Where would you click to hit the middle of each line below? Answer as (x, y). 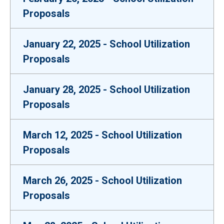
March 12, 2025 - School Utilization (102, 135)
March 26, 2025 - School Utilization (102, 180)
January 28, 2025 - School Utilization (106, 89)
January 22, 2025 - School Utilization (106, 44)
